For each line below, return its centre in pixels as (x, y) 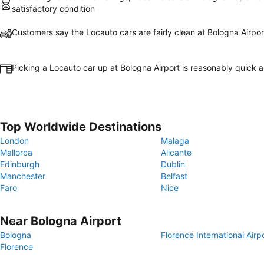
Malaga (175, 141)
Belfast (174, 176)
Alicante (176, 152)
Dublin (173, 164)
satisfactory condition (53, 9)
